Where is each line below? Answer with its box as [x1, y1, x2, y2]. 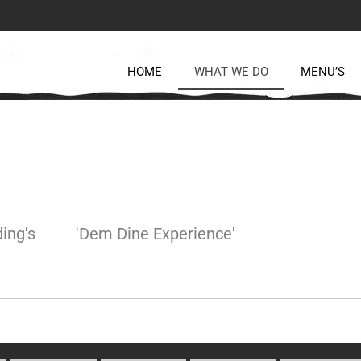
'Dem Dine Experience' [75, 223, 235, 243]
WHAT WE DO [193, 64, 268, 79]
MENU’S [300, 64, 345, 79]
